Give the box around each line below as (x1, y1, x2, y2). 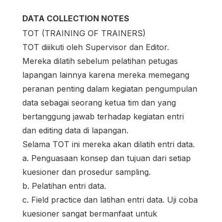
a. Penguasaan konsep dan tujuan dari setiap (22, 153, 191, 164)
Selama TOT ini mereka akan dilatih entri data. (22, 139, 195, 150)
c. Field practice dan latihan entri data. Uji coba (22, 195, 198, 205)
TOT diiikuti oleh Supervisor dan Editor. (22, 42, 169, 53)
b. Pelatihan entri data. (22, 181, 106, 191)
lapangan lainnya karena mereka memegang (22, 70, 189, 80)
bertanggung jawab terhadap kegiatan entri (22, 111, 184, 122)
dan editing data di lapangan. (22, 125, 128, 136)
